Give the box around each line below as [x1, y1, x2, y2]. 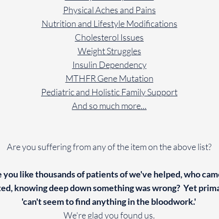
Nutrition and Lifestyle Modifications [41, 18, 177, 29]
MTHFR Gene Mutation [65, 73, 153, 84]
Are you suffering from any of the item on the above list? [7, 141, 212, 152]
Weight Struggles [77, 45, 141, 56]
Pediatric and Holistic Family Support [41, 87, 177, 97]
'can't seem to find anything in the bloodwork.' [21, 196, 197, 207]
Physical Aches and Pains [63, 4, 156, 15]
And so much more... [72, 100, 147, 111]
